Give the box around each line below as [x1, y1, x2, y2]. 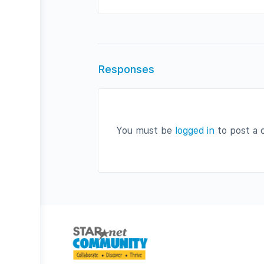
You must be [116, 124, 175, 136]
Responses [98, 62, 154, 75]
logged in [175, 124, 214, 136]
